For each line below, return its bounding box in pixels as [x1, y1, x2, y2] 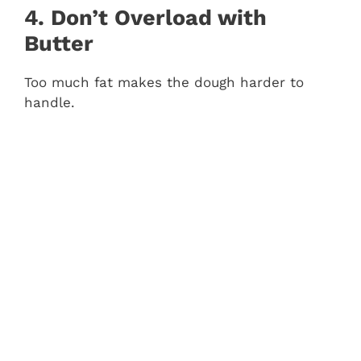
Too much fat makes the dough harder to [24, 74, 304, 91]
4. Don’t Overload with [24, 5, 267, 31]
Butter [24, 31, 93, 57]
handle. [24, 94, 75, 111]
